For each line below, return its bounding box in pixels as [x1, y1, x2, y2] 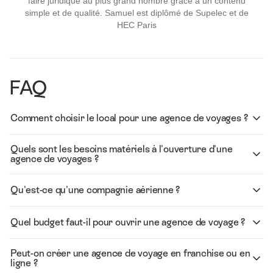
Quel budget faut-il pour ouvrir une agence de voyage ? [10, 216, 246, 228]
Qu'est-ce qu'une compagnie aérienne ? [10, 183, 180, 196]
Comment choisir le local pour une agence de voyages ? [10, 112, 248, 124]
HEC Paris [116, 19, 157, 30]
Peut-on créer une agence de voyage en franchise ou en [10, 247, 250, 259]
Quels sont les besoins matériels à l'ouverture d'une [10, 143, 233, 155]
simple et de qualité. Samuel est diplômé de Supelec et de [24, 7, 249, 18]
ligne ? [10, 257, 38, 269]
